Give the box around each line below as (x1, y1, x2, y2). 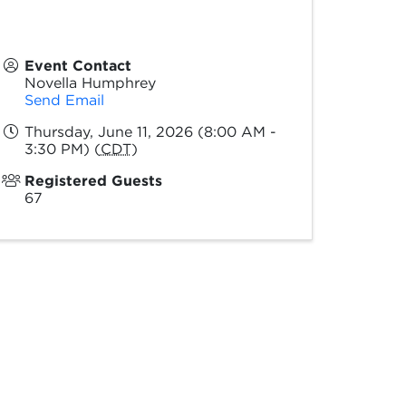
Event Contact (24, 57, 131, 74)
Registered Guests (24, 172, 162, 189)
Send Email (24, 92, 104, 109)
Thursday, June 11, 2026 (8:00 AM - (24, 123, 276, 140)
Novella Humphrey (24, 74, 156, 92)
